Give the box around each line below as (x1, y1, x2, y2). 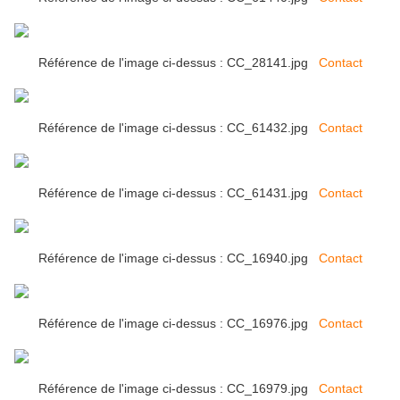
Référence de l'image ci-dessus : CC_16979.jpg (37, 381, 319, 396)
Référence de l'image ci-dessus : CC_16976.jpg (37, 316, 319, 331)
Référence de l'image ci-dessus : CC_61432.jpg (37, 121, 319, 136)
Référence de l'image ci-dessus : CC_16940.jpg (37, 251, 319, 266)
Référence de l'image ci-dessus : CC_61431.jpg (37, 186, 319, 201)
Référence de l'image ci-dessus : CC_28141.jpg (37, 55, 319, 71)
